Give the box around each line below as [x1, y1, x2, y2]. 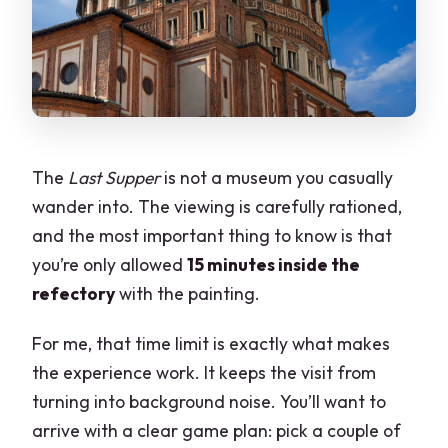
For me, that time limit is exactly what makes [32, 332, 391, 356]
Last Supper [68, 166, 161, 190]
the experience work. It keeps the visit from [32, 361, 377, 385]
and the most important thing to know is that [32, 224, 393, 248]
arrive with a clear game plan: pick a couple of [32, 419, 402, 443]
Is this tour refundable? [90, 32, 261, 54]
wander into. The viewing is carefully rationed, [32, 195, 403, 219]
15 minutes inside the [187, 253, 361, 277]
